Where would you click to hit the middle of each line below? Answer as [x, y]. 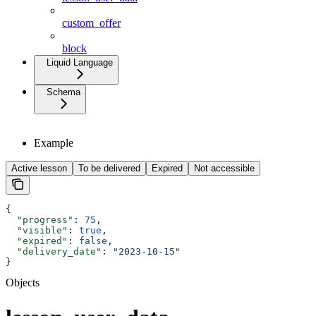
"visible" [37, 231]
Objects [23, 283]
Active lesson [39, 169]
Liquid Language [80, 63]
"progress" [39, 220]
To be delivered [109, 169]
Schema [63, 92]
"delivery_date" [54, 252]
